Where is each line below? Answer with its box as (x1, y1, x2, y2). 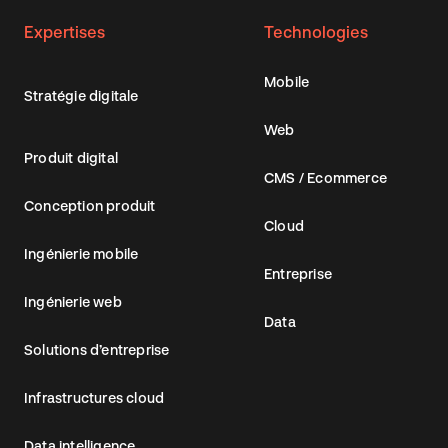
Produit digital (24, 149, 118, 167)
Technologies (264, 22, 368, 42)
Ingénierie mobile (24, 245, 139, 263)
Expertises (24, 22, 105, 42)
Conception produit (24, 197, 156, 215)
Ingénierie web (24, 293, 122, 311)
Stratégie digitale (24, 87, 139, 105)
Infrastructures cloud (24, 389, 165, 407)
